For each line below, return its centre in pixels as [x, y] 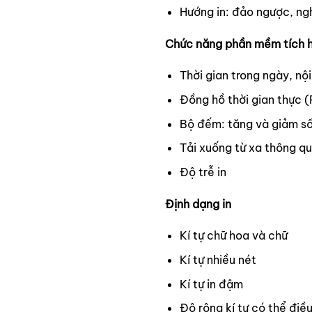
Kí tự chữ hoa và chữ [233, 236]
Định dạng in [198, 204]
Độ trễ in [203, 172]
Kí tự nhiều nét [218, 259]
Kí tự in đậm [211, 284]
